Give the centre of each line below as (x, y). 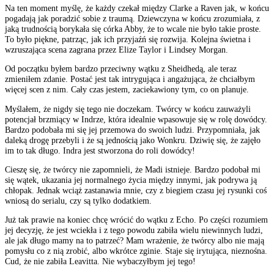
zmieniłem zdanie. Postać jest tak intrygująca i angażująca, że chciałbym (130, 79)
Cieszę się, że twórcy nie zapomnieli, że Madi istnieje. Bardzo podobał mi (133, 170)
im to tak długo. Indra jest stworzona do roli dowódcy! (100, 150)
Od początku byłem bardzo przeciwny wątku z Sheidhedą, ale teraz (121, 69)
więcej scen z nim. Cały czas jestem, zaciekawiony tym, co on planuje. (127, 90)
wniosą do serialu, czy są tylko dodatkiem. (78, 201)
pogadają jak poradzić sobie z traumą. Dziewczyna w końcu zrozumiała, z (132, 18)
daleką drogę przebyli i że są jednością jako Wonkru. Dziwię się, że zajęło (133, 140)
